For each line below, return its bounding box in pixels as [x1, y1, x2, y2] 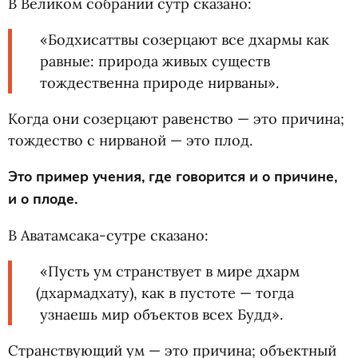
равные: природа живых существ [40, 52, 270, 70]
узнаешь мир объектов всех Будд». [40, 305, 283, 324]
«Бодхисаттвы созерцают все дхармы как [40, 30, 329, 49]
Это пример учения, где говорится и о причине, [8, 167, 337, 186]
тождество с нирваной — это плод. [8, 131, 253, 149]
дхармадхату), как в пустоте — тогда [39, 284, 294, 302]
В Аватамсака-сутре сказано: [8, 226, 209, 245]
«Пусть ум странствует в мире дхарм [40, 262, 300, 280]
